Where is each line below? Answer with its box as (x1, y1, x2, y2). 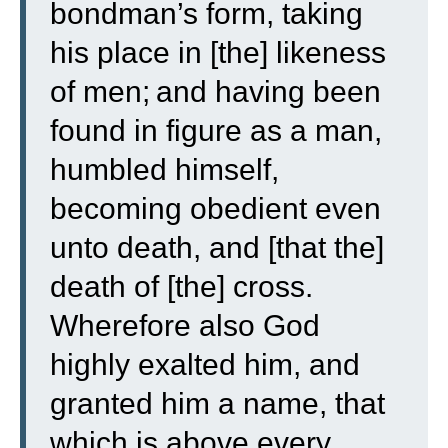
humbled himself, (50, 152, 279, 186)
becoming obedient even (50, 191, 381, 225)
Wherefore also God (50, 308, 320, 342)
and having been (156, 74, 381, 108)
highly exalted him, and (50, 347, 360, 381)
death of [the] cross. (50, 269, 313, 303)
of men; (50, 74, 150, 108)
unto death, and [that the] (50, 230, 384, 264)
